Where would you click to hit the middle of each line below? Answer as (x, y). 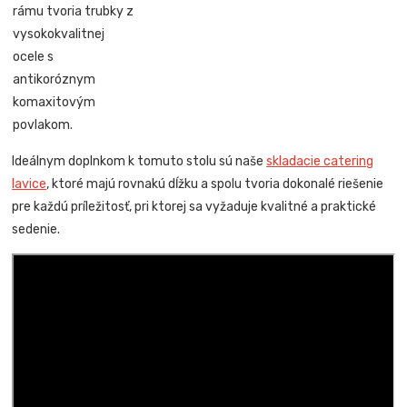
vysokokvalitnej (59, 34)
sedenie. (36, 229)
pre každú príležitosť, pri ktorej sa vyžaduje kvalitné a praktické (194, 206)
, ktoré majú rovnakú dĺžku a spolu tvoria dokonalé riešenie (215, 184)
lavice (30, 184)
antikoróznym (55, 79)
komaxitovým (55, 102)
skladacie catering (320, 161)
